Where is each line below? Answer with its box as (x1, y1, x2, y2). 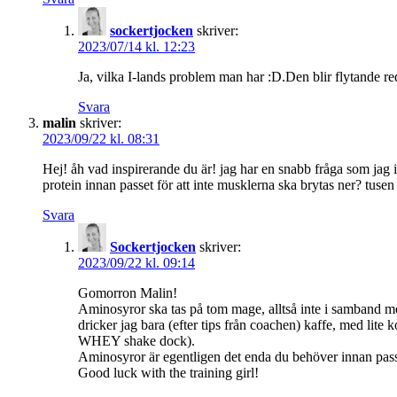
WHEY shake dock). (78, 332, 195, 348)
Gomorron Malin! (78, 284, 177, 300)
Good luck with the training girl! (78, 364, 259, 380)
